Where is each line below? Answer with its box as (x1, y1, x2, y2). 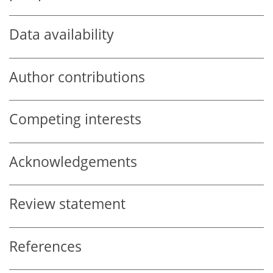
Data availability (9, 25, 114, 44)
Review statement (9, 194, 126, 214)
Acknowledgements (9, 152, 137, 171)
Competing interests (9, 110, 141, 129)
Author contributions (9, 67, 145, 87)
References (9, 236, 82, 256)
